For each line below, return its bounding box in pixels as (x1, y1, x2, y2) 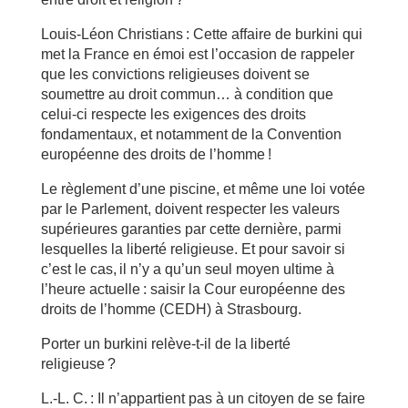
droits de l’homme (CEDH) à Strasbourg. (40, 301, 301, 317)
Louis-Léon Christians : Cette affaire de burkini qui (40, 25, 362, 42)
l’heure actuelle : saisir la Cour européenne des (40, 280, 345, 297)
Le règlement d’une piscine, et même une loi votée (40, 180, 365, 197)
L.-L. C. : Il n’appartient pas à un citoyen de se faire (40, 390, 365, 406)
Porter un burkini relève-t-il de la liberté (40, 335, 291, 352)
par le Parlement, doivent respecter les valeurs (40, 200, 340, 217)
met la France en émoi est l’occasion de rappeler (40, 46, 354, 62)
